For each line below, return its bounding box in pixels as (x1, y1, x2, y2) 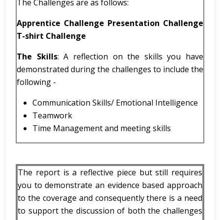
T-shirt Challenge (17, 30, 86, 41)
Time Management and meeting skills (32, 123, 171, 134)
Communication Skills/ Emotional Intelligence (32, 97, 198, 108)
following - (17, 77, 56, 87)
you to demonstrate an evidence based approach (18, 180, 202, 191)
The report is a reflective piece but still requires (18, 167, 202, 178)
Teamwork (32, 110, 72, 121)
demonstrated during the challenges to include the (17, 64, 203, 75)
